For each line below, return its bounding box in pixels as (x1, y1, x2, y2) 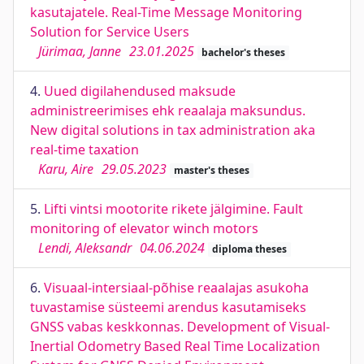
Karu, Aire (38, 160, 93, 178)
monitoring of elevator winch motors (30, 219, 258, 237)
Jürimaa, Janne (38, 42, 121, 60)
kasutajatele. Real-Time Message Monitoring (30, 3, 302, 21)
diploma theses (211, 242, 287, 256)
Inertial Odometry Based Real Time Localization (30, 337, 320, 355)
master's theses (173, 163, 249, 177)
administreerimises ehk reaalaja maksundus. (30, 102, 305, 119)
